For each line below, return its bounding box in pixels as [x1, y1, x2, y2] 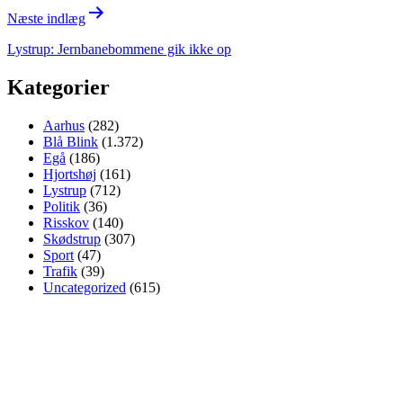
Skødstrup [43, 230, 101, 246]
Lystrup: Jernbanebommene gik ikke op [7, 40, 231, 57]
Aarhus [43, 117, 85, 133]
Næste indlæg [7, 10, 85, 26]
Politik [43, 198, 80, 214]
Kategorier [7, 75, 110, 99]
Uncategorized [43, 279, 126, 295]
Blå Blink [43, 133, 98, 149]
